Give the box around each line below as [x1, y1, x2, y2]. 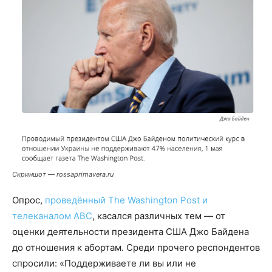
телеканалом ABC [12, 210, 92, 222]
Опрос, [12, 194, 45, 206]
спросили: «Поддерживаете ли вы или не [12, 257, 196, 270]
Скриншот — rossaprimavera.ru [12, 170, 114, 179]
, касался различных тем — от [92, 210, 225, 222]
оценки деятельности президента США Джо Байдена [12, 226, 249, 238]
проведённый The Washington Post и [45, 194, 208, 206]
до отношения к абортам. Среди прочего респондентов [12, 242, 260, 254]
